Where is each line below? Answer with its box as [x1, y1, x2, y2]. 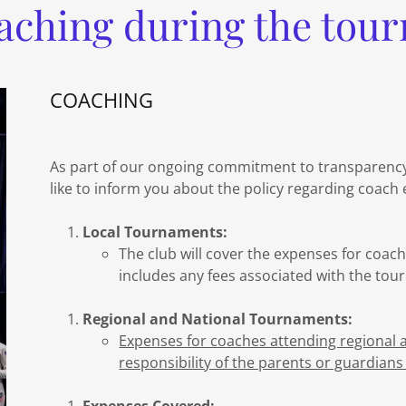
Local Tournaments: [82, 222, 228, 242]
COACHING [49, 86, 153, 113]
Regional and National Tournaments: [82, 309, 353, 329]
